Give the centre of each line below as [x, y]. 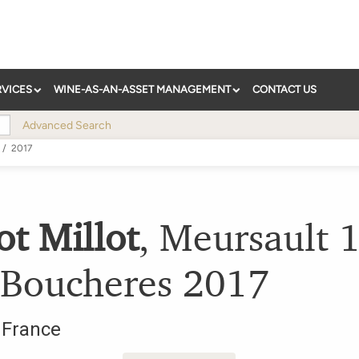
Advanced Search [67, 126]
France [31, 330]
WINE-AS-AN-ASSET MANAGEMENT [142, 90]
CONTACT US [284, 90]
